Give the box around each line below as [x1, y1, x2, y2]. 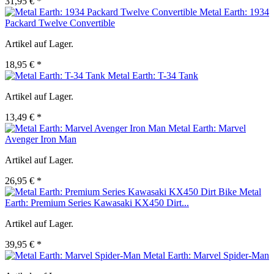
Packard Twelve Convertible [5, 18, 115, 29]
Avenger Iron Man [5, 134, 76, 145]
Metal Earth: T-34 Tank [108, 70, 198, 81]
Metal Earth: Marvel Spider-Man [143, 250, 269, 261]
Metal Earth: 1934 [199, 7, 269, 18]
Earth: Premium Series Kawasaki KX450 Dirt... [5, 198, 189, 209]
